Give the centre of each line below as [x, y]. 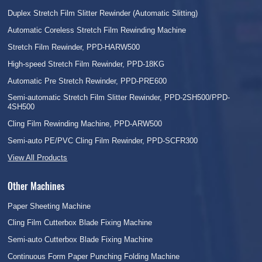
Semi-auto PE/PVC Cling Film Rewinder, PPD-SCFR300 [103, 140]
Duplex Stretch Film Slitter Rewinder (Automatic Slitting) [103, 13]
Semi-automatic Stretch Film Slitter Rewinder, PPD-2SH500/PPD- [119, 98]
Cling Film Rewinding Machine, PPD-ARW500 [85, 124]
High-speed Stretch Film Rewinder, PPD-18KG [86, 64]
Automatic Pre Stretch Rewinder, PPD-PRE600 [87, 81]
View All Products [38, 157]
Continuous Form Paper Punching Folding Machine [94, 256]
